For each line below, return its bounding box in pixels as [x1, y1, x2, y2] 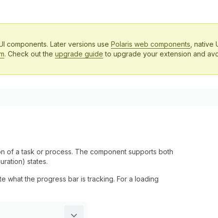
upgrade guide [55, 50, 103, 58]
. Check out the [4, 50, 55, 58]
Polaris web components [111, 40, 190, 48]
